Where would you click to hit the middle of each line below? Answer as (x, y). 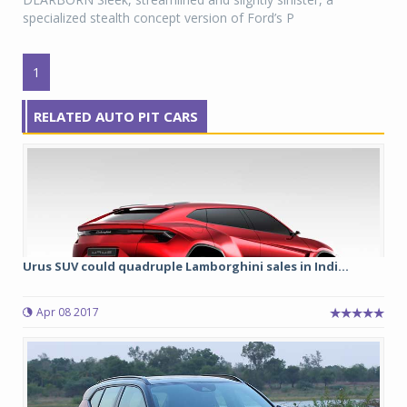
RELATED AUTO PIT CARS (116, 117)
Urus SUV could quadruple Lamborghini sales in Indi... (186, 267)
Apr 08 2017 (68, 313)
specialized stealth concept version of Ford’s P (159, 18)
